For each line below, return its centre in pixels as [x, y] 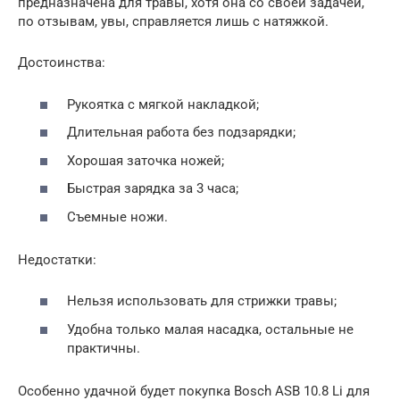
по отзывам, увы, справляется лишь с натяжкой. [173, 22]
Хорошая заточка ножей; [146, 160]
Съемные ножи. [117, 217]
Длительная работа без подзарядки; [181, 133]
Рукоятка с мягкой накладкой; [163, 104]
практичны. [104, 348]
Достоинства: [62, 63]
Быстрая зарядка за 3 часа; [153, 189]
